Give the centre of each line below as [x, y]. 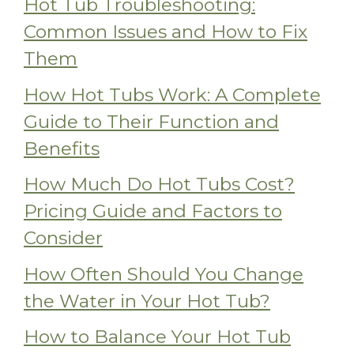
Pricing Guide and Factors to [153, 211]
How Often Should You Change [164, 274]
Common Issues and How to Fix [166, 32]
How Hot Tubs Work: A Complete [172, 94]
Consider [63, 238]
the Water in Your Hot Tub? [147, 301]
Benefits [62, 148]
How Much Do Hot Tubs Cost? [159, 185]
